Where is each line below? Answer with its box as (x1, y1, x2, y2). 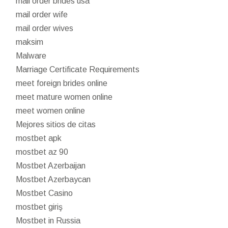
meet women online (16, 106, 85, 115)
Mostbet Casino (16, 188, 73, 197)
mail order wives (16, 23, 74, 33)
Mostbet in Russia (16, 216, 81, 225)
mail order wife (16, 10, 68, 19)
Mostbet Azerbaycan (16, 175, 91, 184)
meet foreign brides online (16, 78, 108, 88)
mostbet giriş (16, 202, 63, 211)
